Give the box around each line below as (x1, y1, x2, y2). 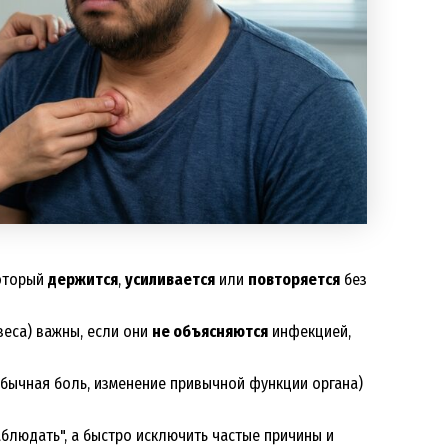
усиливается (125, 270, 215, 290)
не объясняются (152, 322, 268, 342)
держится (48, 270, 118, 290)
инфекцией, (268, 322, 351, 342)
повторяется (248, 270, 340, 290)
